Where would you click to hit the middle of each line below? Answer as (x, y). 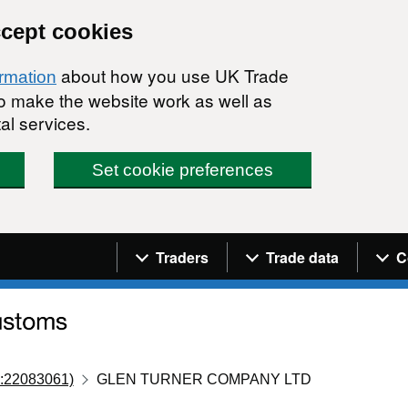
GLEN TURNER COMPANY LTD (204, 379)
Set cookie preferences (183, 170)
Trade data (302, 257)
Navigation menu (196, 246)
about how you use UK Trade (173, 75)
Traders (182, 257)
